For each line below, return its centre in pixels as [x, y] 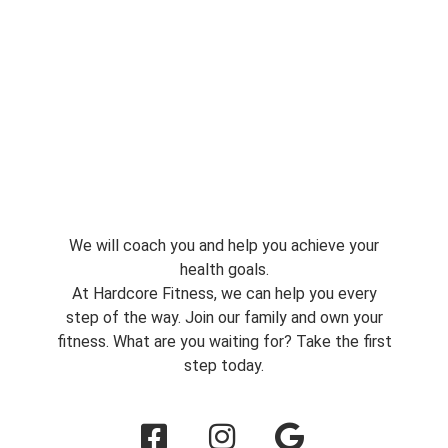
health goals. [224, 269]
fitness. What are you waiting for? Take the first [224, 341]
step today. [224, 365]
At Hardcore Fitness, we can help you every [224, 293]
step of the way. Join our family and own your [224, 317]
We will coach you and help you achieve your [224, 245]
